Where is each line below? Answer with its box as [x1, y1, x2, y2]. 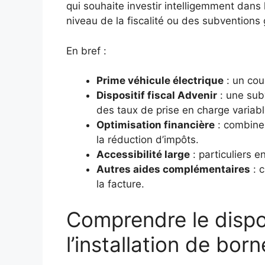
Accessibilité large [96, 148, 190, 161]
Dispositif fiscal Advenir [96, 89, 217, 102]
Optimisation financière [96, 119, 215, 131]
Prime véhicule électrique [96, 75, 224, 87]
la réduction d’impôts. [96, 134, 199, 146]
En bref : [66, 44, 106, 57]
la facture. [96, 178, 144, 190]
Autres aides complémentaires [96, 163, 250, 176]
